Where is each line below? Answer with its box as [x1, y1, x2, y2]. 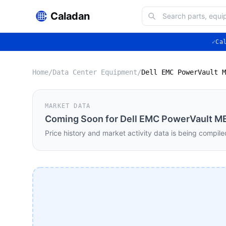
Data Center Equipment [52, 68, 137, 76]
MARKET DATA [45, 102, 91, 109]
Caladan [50, 10, 90, 22]
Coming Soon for [45, 114, 120, 124]
